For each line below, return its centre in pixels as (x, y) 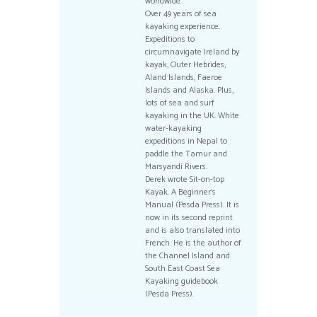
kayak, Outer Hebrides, (185, 64)
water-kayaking (173, 128)
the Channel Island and (187, 255)
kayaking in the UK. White (192, 115)
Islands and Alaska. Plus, (189, 90)
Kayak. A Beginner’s (180, 192)
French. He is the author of (193, 243)
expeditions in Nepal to (186, 141)
